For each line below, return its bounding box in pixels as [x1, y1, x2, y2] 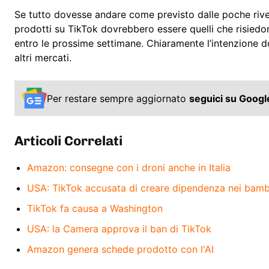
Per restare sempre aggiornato [47, 92, 189, 104]
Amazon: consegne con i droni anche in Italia [27, 161, 231, 174]
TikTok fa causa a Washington [27, 202, 163, 214]
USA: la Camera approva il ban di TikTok [27, 222, 211, 235]
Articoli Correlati [14, 132, 122, 149]
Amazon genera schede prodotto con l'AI [27, 243, 214, 255]
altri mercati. [14, 52, 71, 64]
